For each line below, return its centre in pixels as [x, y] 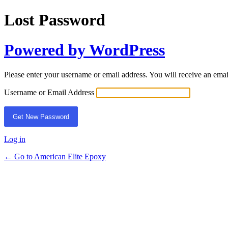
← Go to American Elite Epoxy [55, 157]
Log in [15, 139]
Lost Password [55, 20]
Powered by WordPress [84, 50]
